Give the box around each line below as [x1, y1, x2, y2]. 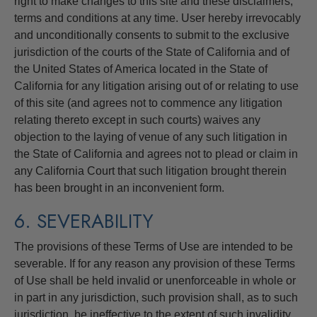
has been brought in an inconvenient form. [14, 181, 224, 194]
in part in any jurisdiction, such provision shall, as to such [14, 291, 298, 304]
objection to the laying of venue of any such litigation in [14, 130, 287, 143]
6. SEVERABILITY [14, 207, 154, 235]
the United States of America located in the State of [14, 62, 267, 75]
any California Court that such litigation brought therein [14, 164, 287, 177]
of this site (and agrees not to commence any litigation [14, 96, 282, 109]
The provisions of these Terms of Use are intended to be [14, 240, 293, 253]
